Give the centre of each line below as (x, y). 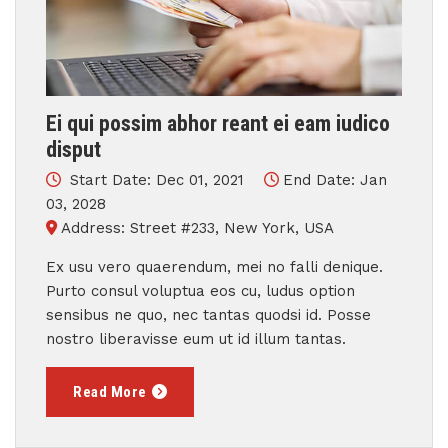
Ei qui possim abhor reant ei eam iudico (218, 123)
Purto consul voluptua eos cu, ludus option (200, 291)
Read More (110, 392)
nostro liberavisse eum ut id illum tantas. (196, 339)
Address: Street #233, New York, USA (197, 228)
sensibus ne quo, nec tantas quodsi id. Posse (208, 315)
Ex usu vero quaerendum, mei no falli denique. (214, 267)
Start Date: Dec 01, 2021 (157, 180)
